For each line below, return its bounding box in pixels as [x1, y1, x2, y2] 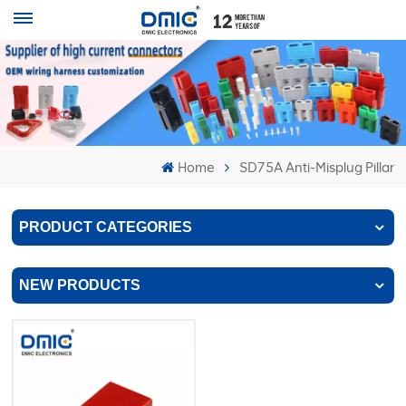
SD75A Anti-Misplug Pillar [238, 159, 394, 177]
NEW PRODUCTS [19, 277, 141, 294]
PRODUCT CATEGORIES [19, 219, 193, 236]
